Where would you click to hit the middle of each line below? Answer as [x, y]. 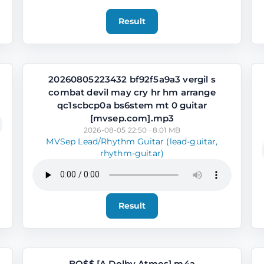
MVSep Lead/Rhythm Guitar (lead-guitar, [132, 141]
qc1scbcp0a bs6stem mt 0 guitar [132, 105]
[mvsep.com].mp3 [132, 118]
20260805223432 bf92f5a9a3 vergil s [132, 79]
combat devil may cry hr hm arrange [132, 92]
